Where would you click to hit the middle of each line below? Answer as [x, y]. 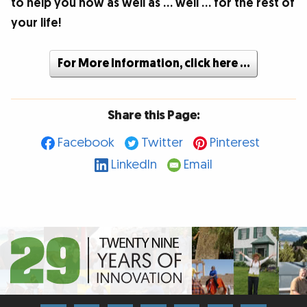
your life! [36, 23]
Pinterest [234, 143]
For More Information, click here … [153, 64]
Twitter [162, 143]
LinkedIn [134, 164]
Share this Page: [153, 116]
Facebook [86, 143]
